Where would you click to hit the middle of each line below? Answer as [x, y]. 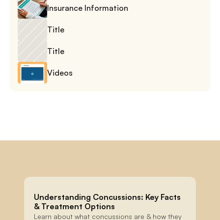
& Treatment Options [74, 206]
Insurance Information [88, 8]
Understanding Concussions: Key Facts [107, 197]
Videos [60, 72]
